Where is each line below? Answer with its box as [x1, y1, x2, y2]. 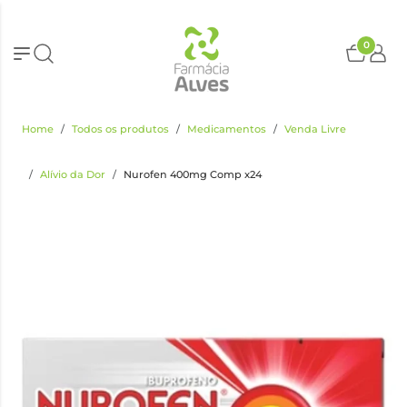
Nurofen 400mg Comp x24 [124, 168, 262, 181]
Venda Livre [284, 123, 346, 135]
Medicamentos [187, 123, 266, 135]
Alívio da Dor [40, 168, 105, 181]
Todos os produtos [72, 123, 169, 135]
